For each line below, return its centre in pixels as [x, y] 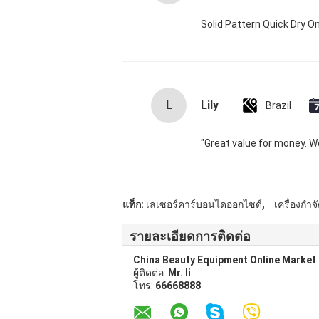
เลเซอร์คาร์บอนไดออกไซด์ [204, 204]
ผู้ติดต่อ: [151, 273]
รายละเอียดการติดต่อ [190, 236]
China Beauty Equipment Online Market [225, 260]
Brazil [278, 105]
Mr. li [179, 273]
